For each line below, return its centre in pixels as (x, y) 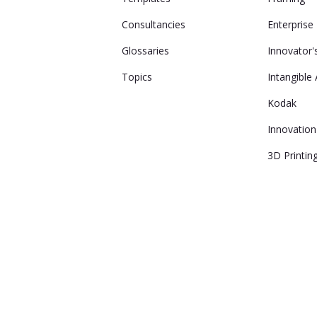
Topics (137, 77)
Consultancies (154, 24)
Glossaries (145, 51)
